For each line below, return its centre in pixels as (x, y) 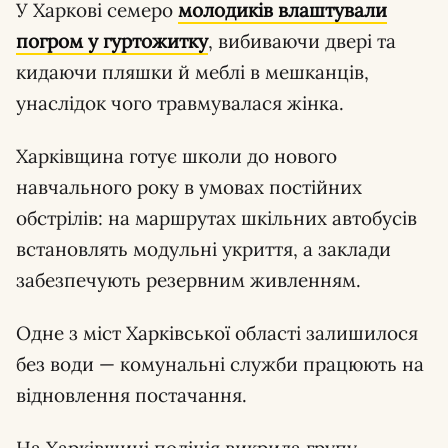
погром (49, 40)
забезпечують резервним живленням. (188, 279)
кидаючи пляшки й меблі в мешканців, (192, 71)
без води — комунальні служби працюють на (220, 363)
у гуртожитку (145, 40)
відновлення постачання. (131, 394)
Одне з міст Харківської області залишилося (217, 332)
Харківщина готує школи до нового (176, 155)
